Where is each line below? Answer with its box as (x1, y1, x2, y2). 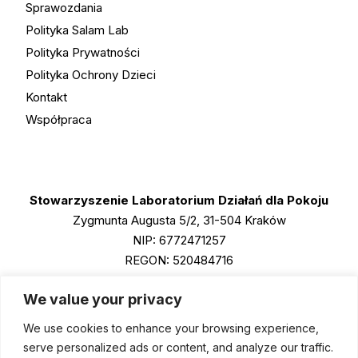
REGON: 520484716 (125, 253, 233, 268)
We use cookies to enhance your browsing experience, (23, 320, 319, 335)
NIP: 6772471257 (132, 233, 226, 248)
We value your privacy (23, 290, 182, 308)
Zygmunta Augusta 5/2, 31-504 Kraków (72, 213, 286, 228)
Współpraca (25, 112, 92, 127)
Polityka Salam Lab (25, 22, 129, 38)
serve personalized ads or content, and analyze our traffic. (23, 340, 333, 354)
